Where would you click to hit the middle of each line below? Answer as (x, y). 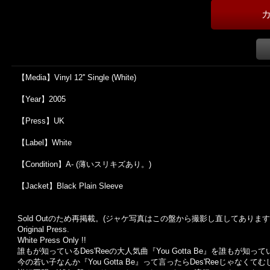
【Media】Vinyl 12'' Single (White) (77, 77)
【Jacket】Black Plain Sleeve (70, 186)
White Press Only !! (52, 240)
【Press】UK (41, 121)
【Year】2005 (42, 99)
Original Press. (43, 229)
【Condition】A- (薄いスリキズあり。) (84, 164)
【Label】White (45, 143)
